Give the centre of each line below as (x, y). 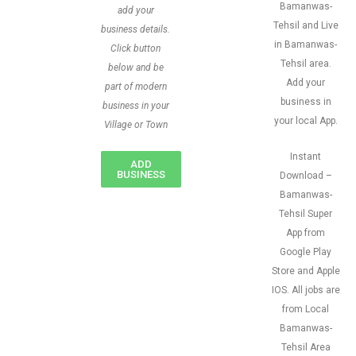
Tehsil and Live (306, 25)
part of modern (135, 87)
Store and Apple (306, 271)
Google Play (306, 252)
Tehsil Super (306, 214)
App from (306, 233)
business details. (135, 29)
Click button (135, 48)
